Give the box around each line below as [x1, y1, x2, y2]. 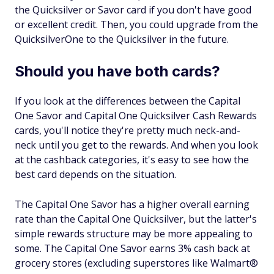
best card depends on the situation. [15, 168, 176, 182]
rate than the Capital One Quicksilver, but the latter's [15, 212, 257, 226]
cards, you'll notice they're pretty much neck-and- [15, 124, 240, 138]
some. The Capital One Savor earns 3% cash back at [15, 242, 250, 256]
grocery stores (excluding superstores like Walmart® [15, 256, 258, 270]
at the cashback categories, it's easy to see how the [15, 153, 249, 167]
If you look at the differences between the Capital [15, 94, 240, 108]
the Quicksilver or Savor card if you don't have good [15, 3, 251, 17]
